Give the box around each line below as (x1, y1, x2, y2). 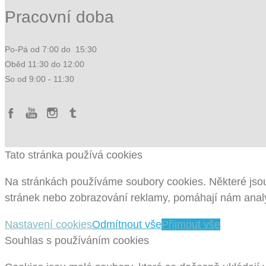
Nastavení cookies (5, 218, 92, 231)
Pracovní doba (5, 8, 114, 27)
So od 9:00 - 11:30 (5, 74, 74, 84)
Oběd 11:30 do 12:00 (5, 59, 84, 69)
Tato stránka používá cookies (5, 149, 142, 161)
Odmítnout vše (92, 218, 161, 231)
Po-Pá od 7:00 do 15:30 (5, 45, 97, 55)
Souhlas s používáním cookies (5, 235, 149, 247)
